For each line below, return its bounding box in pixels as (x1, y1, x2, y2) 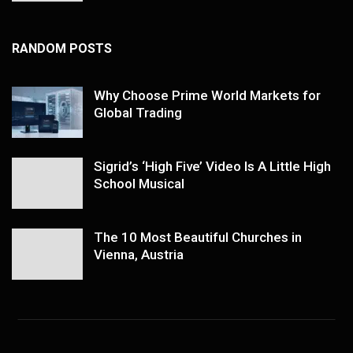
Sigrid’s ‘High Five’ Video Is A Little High (94, 158, 331, 174)
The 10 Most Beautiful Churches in (94, 229, 302, 245)
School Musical (94, 175, 184, 191)
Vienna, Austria (94, 246, 184, 262)
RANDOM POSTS (12, 40, 112, 56)
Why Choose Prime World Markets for (94, 87, 321, 103)
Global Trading (94, 104, 182, 121)
